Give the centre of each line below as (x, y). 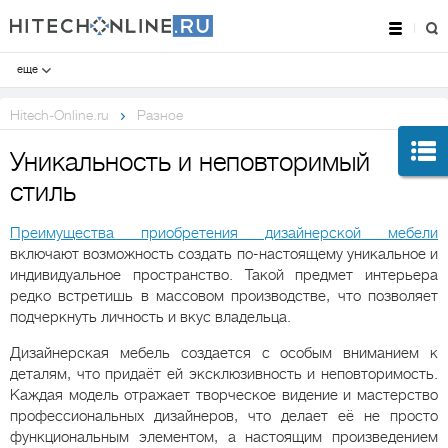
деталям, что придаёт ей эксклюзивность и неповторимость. (224, 373)
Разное (160, 114)
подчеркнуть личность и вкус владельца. (150, 316)
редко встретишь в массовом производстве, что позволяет (224, 295)
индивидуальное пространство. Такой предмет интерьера (224, 274)
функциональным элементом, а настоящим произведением (224, 436)
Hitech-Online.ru (59, 114)
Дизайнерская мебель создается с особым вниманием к (224, 352)
